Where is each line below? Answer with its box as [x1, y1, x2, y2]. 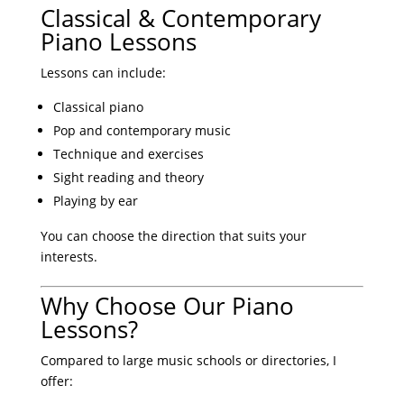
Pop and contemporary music [52, 122, 231, 140]
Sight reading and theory [52, 169, 204, 187]
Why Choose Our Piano [40, 289, 294, 323]
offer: [40, 372, 73, 390]
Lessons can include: [40, 64, 166, 82]
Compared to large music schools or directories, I [40, 352, 336, 370]
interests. [40, 248, 97, 266]
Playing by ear [52, 192, 138, 210]
